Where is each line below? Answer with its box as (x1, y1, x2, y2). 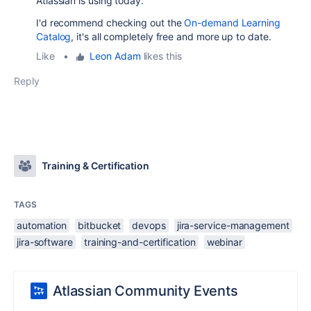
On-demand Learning (184, 17, 280, 29)
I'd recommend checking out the (36, 17, 185, 29)
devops (132, 219, 166, 232)
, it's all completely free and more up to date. (71, 31, 271, 43)
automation (17, 219, 67, 232)
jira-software (17, 236, 73, 249)
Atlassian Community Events (53, 283, 238, 300)
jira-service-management (176, 219, 289, 232)
